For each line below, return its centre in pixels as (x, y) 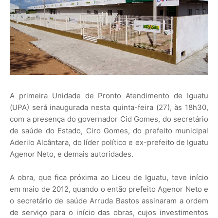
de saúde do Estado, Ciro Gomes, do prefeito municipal (109, 130)
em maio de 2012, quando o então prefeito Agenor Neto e (109, 189)
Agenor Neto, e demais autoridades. (73, 154)
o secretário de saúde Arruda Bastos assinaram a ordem (109, 200)
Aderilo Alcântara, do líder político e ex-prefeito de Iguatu (109, 142)
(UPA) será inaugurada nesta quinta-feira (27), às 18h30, (109, 107)
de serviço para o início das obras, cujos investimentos (109, 212)
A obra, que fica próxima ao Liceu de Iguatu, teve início (109, 177)
